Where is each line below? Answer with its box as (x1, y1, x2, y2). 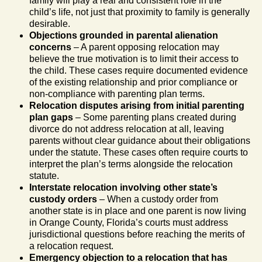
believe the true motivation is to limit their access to (29, 53, 239, 64)
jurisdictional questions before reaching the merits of (29, 229, 244, 239)
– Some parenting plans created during (73, 112, 236, 122)
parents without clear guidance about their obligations (29, 135, 250, 146)
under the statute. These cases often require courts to (29, 147, 248, 157)
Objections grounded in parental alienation (29, 30, 218, 40)
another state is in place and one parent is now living (29, 205, 246, 216)
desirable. (29, 18, 70, 29)
